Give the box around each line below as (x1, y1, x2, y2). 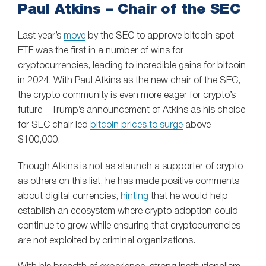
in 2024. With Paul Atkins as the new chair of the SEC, (18, 77, 240, 85)
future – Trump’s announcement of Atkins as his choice (18, 106, 245, 115)
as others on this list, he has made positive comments (18, 177, 239, 186)
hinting (121, 192, 148, 201)
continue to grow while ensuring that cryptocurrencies (18, 221, 240, 230)
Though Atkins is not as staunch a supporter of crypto (18, 162, 243, 171)
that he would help (148, 192, 228, 201)
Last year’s (18, 32, 64, 41)
